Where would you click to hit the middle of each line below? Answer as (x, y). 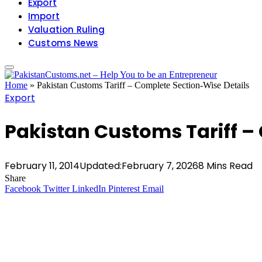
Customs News (63, 43)
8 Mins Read (225, 166)
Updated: (101, 166)
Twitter (56, 188)
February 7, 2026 (160, 166)
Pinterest (124, 188)
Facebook (23, 188)
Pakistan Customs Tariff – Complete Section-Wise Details (143, 85)
